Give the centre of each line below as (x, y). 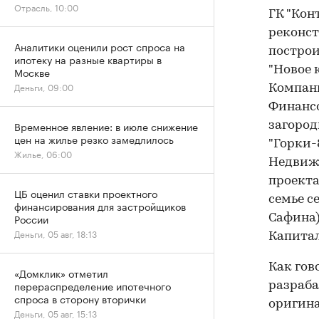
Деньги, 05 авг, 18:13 (56, 233)
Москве (32, 72)
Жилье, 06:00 (43, 153)
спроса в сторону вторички (80, 298)
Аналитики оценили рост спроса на (100, 46)
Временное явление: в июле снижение (106, 126)
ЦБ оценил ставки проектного (86, 193)
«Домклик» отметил (61, 273)
